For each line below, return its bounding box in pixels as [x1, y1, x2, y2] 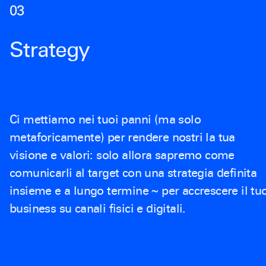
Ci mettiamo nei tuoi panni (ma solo [9, 112, 201, 127]
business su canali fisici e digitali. [9, 201, 193, 216]
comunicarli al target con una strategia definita [9, 166, 257, 180]
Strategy [9, 36, 90, 62]
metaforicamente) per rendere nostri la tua [9, 130, 235, 145]
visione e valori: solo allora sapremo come [9, 148, 235, 163]
